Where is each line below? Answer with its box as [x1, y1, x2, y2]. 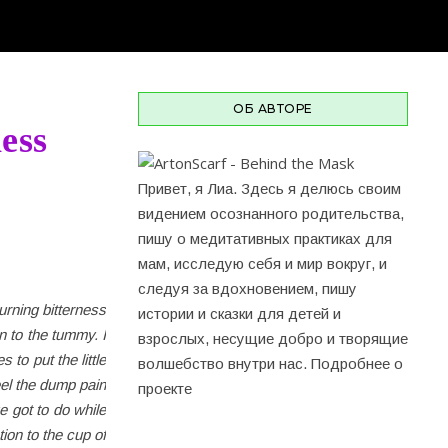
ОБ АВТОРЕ [233, 101, 313, 116]
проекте [138, 380, 192, 397]
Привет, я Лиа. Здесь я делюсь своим [138, 180, 401, 197]
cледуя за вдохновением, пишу [138, 280, 357, 297]
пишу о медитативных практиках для [138, 230, 392, 247]
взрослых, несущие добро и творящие [138, 330, 408, 347]
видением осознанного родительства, [138, 205, 404, 222]
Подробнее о [311, 355, 403, 372]
